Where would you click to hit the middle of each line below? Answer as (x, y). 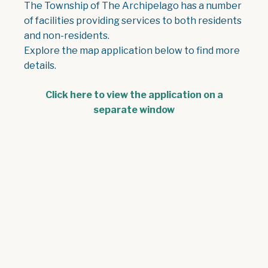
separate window (134, 109)
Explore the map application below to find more (132, 50)
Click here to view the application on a (134, 95)
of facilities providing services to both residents (133, 20)
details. (41, 65)
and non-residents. (67, 35)
